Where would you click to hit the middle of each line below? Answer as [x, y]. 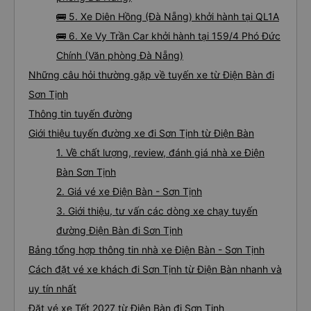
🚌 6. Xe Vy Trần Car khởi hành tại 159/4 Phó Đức [168, 36]
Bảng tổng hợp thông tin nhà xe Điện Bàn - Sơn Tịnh [146, 250]
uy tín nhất [52, 288]
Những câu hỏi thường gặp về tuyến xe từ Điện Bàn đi [151, 75]
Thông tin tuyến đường [81, 114]
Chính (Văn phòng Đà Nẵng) [120, 55]
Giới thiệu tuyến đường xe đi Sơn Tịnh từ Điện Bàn [141, 133]
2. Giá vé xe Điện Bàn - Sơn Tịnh [129, 191]
